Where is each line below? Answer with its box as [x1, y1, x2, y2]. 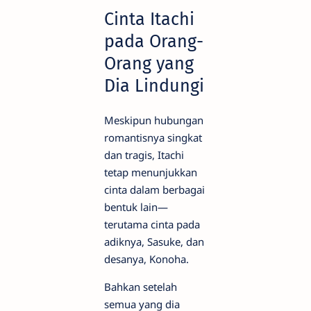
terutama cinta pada [104, 217, 200, 231]
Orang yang [104, 53, 194, 75]
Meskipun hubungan [104, 112, 203, 127]
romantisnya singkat [104, 130, 202, 144]
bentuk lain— [104, 199, 168, 214]
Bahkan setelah [104, 279, 177, 294]
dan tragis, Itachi [104, 147, 184, 162]
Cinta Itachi [104, 8, 194, 31]
